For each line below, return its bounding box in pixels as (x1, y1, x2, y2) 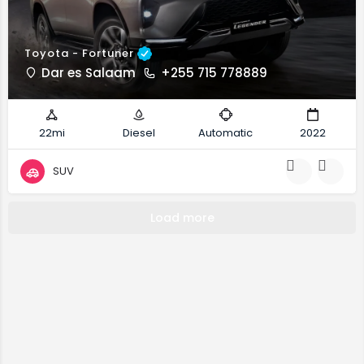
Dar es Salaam (41, 64, 136, 82)
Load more (149, 209, 214, 226)
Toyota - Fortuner (24, 45, 137, 61)
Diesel (122, 124, 155, 141)
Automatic (198, 124, 253, 141)
